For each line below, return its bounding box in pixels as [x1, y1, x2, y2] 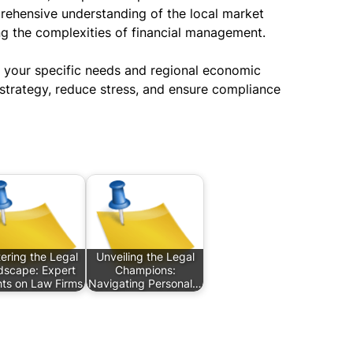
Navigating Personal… [88, 277, 202, 291]
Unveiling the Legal [95, 250, 195, 264]
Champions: [114, 263, 176, 277]
